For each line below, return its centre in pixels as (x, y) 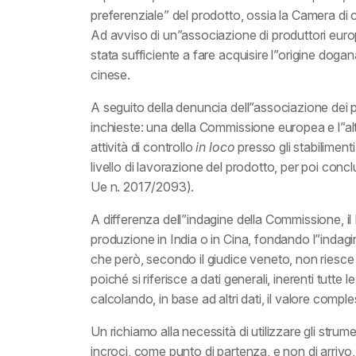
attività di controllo (143, 147)
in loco (215, 147)
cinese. (110, 75)
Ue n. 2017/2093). (143, 187)
